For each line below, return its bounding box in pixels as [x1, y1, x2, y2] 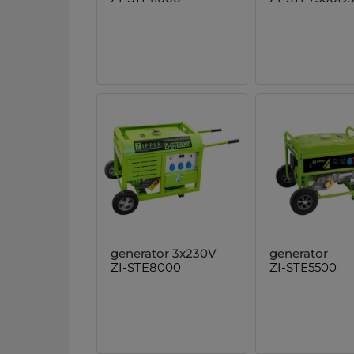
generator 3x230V [111, 246, 217, 262]
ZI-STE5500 [269, 260, 337, 276]
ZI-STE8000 [111, 260, 181, 276]
